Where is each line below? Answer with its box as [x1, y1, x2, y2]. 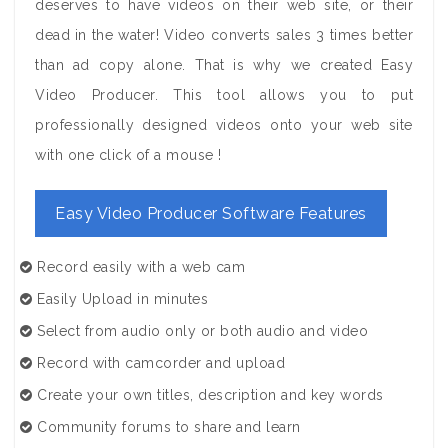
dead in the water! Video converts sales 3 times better [35, 27, 413, 43]
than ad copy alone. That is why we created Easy [35, 57, 413, 73]
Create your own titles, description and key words [32, 387, 384, 403]
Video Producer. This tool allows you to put [35, 87, 413, 103]
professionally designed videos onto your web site [35, 117, 413, 133]
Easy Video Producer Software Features [55, 204, 367, 223]
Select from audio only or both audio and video [32, 323, 368, 339]
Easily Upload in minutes [32, 291, 208, 307]
